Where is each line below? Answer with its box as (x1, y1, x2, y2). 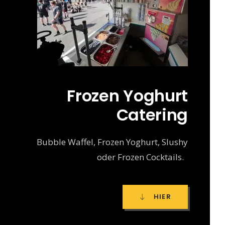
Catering (116, 103, 188, 126)
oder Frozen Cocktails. (96, 151, 188, 163)
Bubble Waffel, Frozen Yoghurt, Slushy (36, 136, 188, 148)
